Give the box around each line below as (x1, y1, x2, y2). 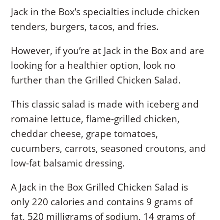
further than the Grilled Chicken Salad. (11, 73, 181, 86)
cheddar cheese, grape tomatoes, (11, 127, 159, 140)
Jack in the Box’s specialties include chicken (11, 5, 200, 18)
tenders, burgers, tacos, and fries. (11, 20, 159, 33)
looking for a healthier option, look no (11, 58, 176, 72)
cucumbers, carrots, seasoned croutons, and (11, 141, 207, 155)
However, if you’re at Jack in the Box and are (11, 44, 205, 57)
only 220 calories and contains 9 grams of (11, 195, 193, 208)
